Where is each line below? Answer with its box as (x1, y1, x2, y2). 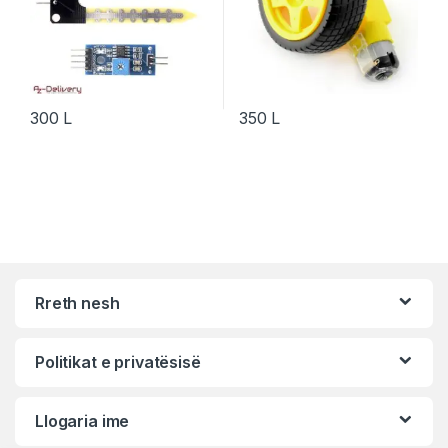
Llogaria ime (35, 411, 130, 432)
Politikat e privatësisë (35, 352, 201, 373)
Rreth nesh (35, 293, 120, 314)
